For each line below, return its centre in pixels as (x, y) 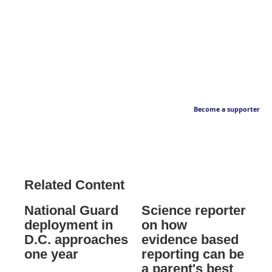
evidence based (190, 240)
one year (51, 254)
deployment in (69, 225)
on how (164, 225)
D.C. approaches (76, 240)
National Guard (71, 211)
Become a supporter (227, 110)
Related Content (74, 185)
